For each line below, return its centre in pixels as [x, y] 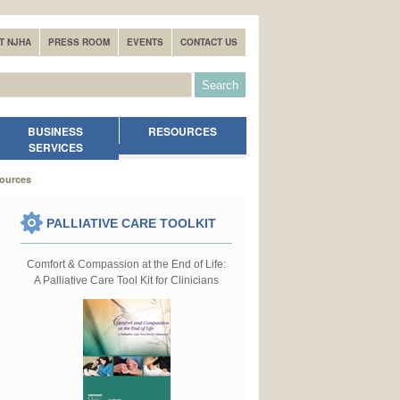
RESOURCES [183, 132]
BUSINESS [56, 132]
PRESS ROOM [79, 42]
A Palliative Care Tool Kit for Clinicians [126, 281]
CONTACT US [209, 42]
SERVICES [55, 148]
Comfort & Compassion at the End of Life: [126, 265]
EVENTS [145, 42]
